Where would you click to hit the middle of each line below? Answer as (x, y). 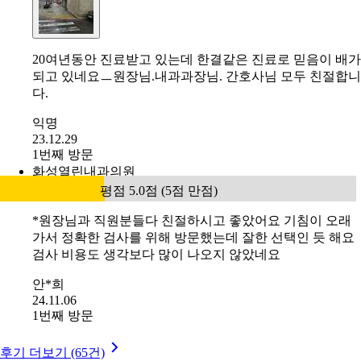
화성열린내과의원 (84, 172)
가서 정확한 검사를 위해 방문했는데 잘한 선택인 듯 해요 (193, 238)
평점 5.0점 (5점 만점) (159, 191)
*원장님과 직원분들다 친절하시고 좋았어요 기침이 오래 (192, 221)
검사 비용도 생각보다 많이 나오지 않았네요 (156, 255)
